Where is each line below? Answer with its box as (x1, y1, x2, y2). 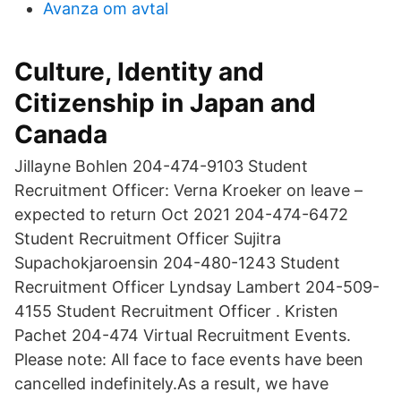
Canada (14, 119, 107, 149)
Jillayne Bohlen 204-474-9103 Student (14, 157, 308, 175)
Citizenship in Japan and (14, 88, 316, 118)
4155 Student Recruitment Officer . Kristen (14, 302, 338, 320)
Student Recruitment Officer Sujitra (14, 229, 281, 248)
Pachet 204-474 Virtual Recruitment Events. (14, 326, 351, 345)
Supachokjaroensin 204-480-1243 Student (14, 253, 340, 272)
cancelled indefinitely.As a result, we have (14, 374, 328, 393)
